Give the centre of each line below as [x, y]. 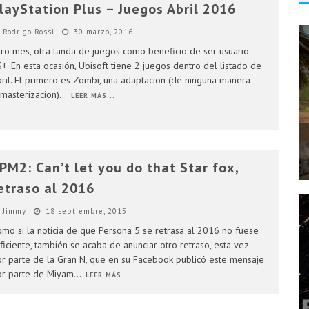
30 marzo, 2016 [103, 32]
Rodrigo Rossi [28, 32]
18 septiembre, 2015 [86, 211]
